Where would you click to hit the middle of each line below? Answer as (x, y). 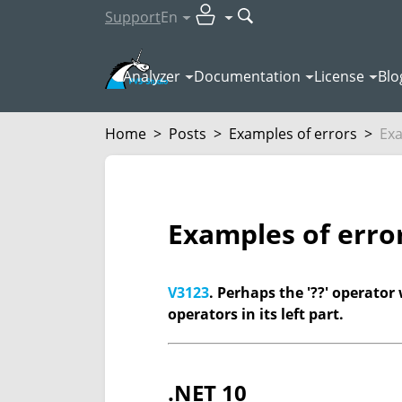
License (339, 76)
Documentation (247, 76)
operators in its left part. (256, 315)
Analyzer (152, 76)
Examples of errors (293, 134)
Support (133, 17)
